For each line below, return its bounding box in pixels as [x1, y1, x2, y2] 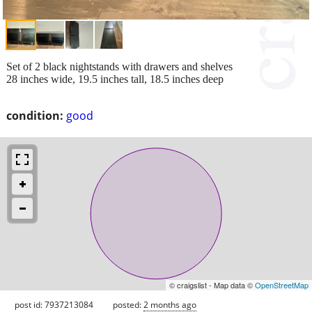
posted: [113, 298, 143, 311]
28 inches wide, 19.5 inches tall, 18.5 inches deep [6, 72, 224, 85]
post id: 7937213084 [15, 298, 93, 311]
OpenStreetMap [255, 279, 309, 290]
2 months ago [143, 298, 196, 311]
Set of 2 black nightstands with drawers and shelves [6, 60, 233, 72]
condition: [6, 107, 63, 123]
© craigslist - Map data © [169, 279, 255, 290]
